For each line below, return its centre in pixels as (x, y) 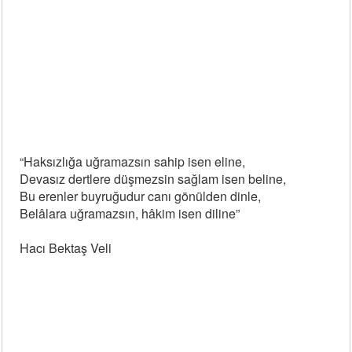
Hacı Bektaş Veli (66, 248)
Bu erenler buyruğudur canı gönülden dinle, (141, 196)
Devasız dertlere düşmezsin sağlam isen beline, (153, 179)
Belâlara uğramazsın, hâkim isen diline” (130, 213)
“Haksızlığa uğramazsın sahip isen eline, (133, 161)
